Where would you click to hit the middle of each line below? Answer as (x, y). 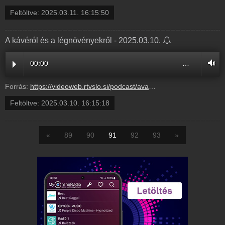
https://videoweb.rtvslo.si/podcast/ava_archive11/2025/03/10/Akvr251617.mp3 (89, 87)
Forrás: (18, 87)
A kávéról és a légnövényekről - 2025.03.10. (84, 41)
